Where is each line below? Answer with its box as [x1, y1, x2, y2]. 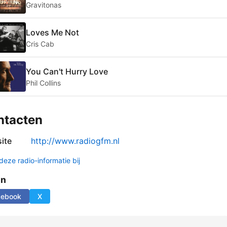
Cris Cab [26, 39, 54, 48]
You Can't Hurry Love [26, 66, 108, 77]
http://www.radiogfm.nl [31, 136, 120, 146]
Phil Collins [26, 78, 61, 87]
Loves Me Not [26, 27, 79, 37]
